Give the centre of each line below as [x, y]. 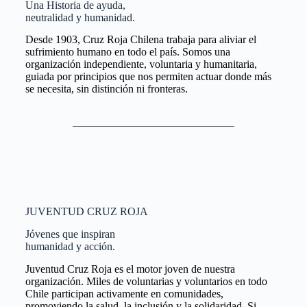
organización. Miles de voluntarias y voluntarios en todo [146, 281]
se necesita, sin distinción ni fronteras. [106, 89]
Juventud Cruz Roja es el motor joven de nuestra [130, 269]
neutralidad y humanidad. [80, 17]
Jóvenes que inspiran [70, 234]
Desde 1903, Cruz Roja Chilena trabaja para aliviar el [140, 40]
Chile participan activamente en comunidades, [124, 293]
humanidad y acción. [70, 247]
